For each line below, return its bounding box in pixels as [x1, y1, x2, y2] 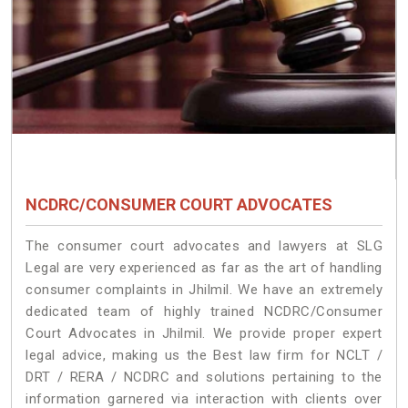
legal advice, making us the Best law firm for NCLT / [25, 346, 382, 363]
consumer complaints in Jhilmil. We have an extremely [25, 280, 382, 298]
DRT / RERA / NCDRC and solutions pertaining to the [25, 368, 382, 385]
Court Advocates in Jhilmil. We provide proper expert [25, 324, 382, 342]
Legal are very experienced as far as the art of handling [25, 259, 382, 276]
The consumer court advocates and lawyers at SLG [25, 237, 382, 254]
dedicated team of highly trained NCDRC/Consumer [25, 302, 382, 320]
